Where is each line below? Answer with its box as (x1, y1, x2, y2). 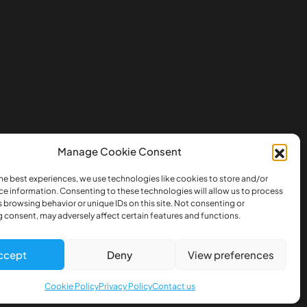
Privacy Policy (98, 281, 152, 291)
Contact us (151, 281, 195, 291)
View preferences (187, 247, 274, 261)
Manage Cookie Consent (58, 145, 182, 158)
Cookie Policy (44, 281, 99, 291)
